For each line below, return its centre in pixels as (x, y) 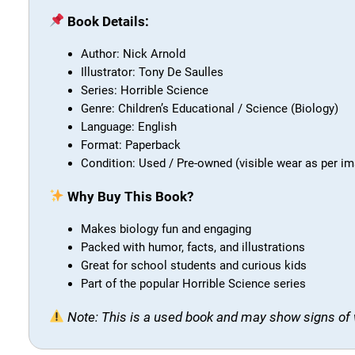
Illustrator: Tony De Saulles (152, 72)
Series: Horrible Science (145, 90)
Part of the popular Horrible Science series (193, 283)
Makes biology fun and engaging (166, 229)
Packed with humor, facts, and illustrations (193, 247)
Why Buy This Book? (131, 196)
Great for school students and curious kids (194, 265)
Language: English (129, 126)
